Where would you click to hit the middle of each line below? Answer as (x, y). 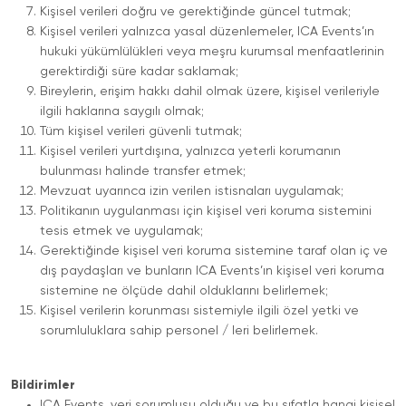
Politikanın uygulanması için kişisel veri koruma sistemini (206, 211)
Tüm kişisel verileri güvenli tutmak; (141, 131)
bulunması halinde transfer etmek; (143, 171)
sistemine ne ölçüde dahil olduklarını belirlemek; (184, 291)
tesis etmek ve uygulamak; (121, 231)
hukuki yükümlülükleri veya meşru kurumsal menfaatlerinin (212, 52)
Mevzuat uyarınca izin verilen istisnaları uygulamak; (192, 191)
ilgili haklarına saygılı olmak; (122, 111)
